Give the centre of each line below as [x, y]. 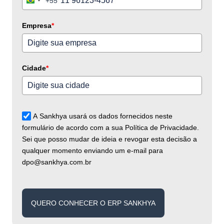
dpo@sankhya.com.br [57, 162]
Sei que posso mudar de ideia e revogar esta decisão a [109, 139]
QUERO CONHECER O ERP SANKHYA [93, 203]
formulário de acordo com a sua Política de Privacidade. [110, 128]
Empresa [37, 25]
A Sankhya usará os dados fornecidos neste [103, 116]
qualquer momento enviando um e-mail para [92, 151]
